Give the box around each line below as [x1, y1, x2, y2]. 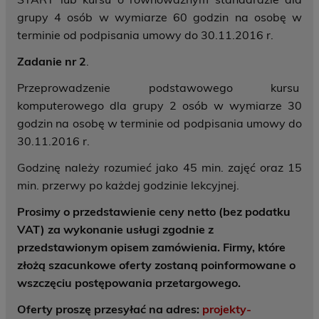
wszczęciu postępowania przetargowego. [17, 276, 241, 291]
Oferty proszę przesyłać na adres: [17, 302, 202, 317]
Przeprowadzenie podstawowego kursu [17, 80, 302, 95]
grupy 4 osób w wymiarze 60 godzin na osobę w [17, 10, 302, 25]
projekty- [202, 302, 251, 317]
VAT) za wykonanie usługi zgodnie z [17, 222, 214, 237]
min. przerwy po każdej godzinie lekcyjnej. [17, 178, 239, 193]
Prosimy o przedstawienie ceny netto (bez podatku [17, 204, 291, 219]
